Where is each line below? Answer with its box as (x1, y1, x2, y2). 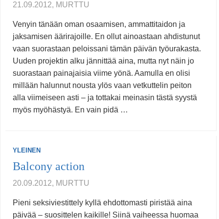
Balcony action (13, 160, 85, 173)
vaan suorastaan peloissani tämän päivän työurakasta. (13, 44, 201, 53)
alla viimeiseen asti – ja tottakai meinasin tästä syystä (13, 93, 197, 102)
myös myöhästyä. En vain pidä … (13, 106, 128, 114)
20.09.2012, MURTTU (13, 179, 89, 188)
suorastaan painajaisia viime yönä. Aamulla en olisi (13, 69, 190, 78)
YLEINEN (13, 147, 41, 154)
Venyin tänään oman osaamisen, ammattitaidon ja (13, 20, 185, 29)
